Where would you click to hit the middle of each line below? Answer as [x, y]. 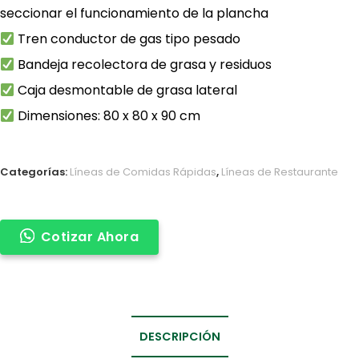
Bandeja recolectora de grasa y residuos [143, 64]
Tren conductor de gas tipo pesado [128, 38]
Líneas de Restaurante [280, 171]
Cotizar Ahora [89, 236]
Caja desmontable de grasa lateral [126, 90]
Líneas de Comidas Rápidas [143, 171]
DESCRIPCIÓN [179, 336]
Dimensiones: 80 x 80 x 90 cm [108, 115]
